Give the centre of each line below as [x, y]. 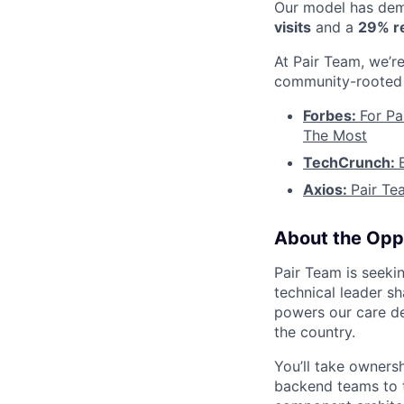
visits [293, 27]
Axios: [327, 189]
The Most [335, 135]
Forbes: [331, 115]
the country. [315, 331]
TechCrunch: [351, 162]
